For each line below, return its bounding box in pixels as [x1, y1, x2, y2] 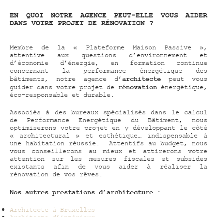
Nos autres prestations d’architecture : [10, 186, 161, 199]
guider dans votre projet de [10, 82, 118, 94]
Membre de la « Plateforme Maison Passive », [10, 43, 207, 54]
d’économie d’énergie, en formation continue [10, 58, 207, 70]
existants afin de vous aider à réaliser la [10, 162, 207, 173]
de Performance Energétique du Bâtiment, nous [10, 115, 207, 127]
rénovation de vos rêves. [10, 170, 103, 181]
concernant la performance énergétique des [10, 66, 207, 77]
